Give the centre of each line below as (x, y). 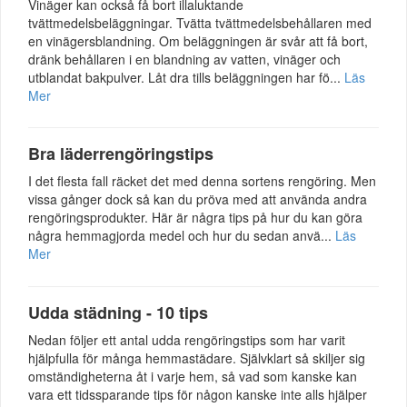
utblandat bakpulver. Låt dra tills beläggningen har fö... (186, 77)
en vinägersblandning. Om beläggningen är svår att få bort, (198, 40)
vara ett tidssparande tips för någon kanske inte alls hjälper (198, 395)
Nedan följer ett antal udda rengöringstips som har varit (187, 340)
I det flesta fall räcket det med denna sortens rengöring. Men (202, 181)
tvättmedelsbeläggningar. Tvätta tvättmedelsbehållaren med (200, 22)
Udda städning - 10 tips (118, 313)
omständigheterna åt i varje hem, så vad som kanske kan (193, 377)
